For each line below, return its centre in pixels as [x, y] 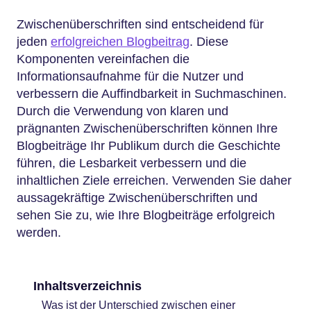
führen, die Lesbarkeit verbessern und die [132, 163]
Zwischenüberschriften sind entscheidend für [140, 24]
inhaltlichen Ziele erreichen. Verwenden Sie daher [154, 180]
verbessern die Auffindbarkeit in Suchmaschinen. [152, 93]
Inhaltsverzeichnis [88, 286]
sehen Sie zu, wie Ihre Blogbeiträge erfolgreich [146, 215]
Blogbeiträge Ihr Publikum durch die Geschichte [149, 145]
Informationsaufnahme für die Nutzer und [130, 76]
